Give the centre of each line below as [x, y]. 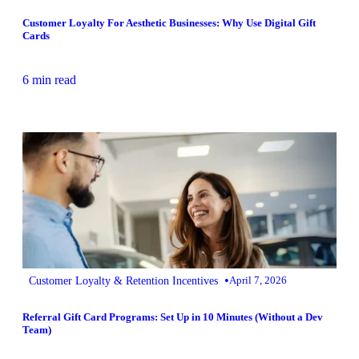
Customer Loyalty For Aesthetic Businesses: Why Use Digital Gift [169, 23]
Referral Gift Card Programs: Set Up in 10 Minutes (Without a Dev [173, 317]
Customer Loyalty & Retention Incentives [123, 281]
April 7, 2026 [258, 280]
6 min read [49, 80]
